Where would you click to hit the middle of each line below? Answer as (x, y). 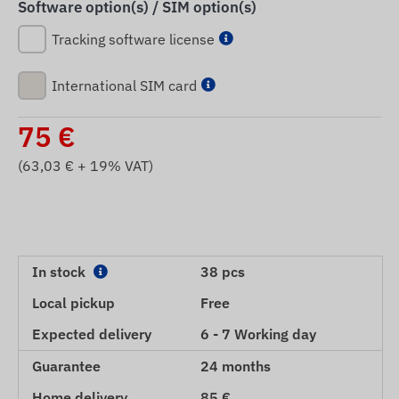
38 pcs (223, 271)
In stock (61, 271)
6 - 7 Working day (258, 334)
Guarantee (66, 366)
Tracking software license (133, 39)
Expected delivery (92, 334)
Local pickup (73, 302)
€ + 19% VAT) (107, 165)
